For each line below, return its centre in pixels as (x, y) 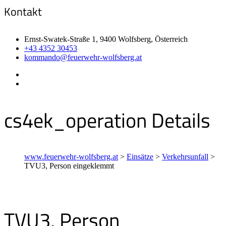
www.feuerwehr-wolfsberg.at (71, 157)
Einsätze (140, 157)
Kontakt (23, 11)
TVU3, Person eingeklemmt (69, 166)
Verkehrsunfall (185, 157)
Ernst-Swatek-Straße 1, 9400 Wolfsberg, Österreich (106, 39)
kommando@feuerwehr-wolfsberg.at (83, 57)
